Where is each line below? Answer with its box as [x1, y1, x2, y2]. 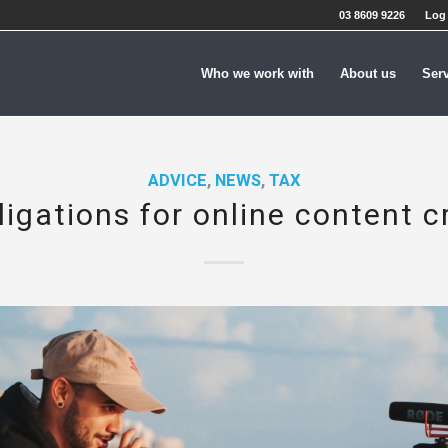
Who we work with [201, 66, 314, 81]
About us [340, 66, 396, 81]
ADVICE [147, 169, 207, 193]
